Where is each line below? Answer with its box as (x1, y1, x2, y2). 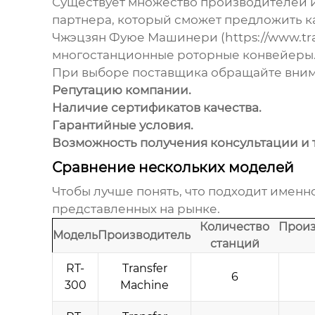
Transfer (122, 262, 167, 276)
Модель (53, 229, 98, 243)
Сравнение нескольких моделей (51, 159, 294, 176)
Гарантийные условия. (51, 118, 193, 133)
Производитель (98, 229, 191, 243)
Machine (120, 278, 169, 292)
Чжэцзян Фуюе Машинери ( (51, 30, 225, 45)
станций (210, 237, 259, 251)
